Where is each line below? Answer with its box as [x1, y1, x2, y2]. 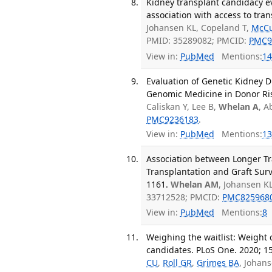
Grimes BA [197, 257, 240, 269]
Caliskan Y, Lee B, [146, 100, 219, 112]
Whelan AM [171, 178, 219, 190]
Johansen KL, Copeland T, [146, 22, 252, 34]
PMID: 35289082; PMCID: [146, 35, 250, 47]
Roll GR [163, 257, 192, 269]
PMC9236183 [146, 113, 199, 125]
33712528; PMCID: [146, 191, 223, 203]
